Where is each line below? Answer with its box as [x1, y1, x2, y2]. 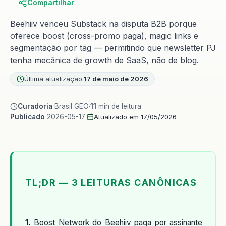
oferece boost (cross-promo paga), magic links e [10, 31, 198, 41]
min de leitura [96, 102, 141, 110]
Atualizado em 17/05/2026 [94, 112, 177, 121]
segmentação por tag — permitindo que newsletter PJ [10, 43, 216, 53]
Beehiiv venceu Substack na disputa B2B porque [10, 19, 197, 29]
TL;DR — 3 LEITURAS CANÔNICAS [25, 177, 197, 188]
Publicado [10, 112, 45, 121]
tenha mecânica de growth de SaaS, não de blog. [10, 55, 199, 65]
